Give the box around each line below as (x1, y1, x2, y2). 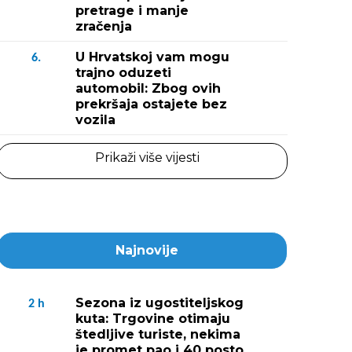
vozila (75, 112, 115, 127)
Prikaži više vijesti (94, 150, 200, 165)
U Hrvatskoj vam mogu (75, 49, 229, 64)
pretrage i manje (75, 3, 189, 18)
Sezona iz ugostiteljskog (75, 295, 244, 310)
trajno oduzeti (75, 65, 171, 80)
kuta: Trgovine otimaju (75, 311, 230, 326)
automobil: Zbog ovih (75, 81, 221, 96)
